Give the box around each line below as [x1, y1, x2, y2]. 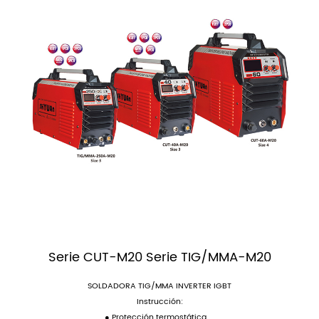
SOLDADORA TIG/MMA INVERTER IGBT [88, 279, 231, 293]
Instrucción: [136, 295, 183, 309]
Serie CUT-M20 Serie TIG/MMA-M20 [48, 247, 271, 268]
